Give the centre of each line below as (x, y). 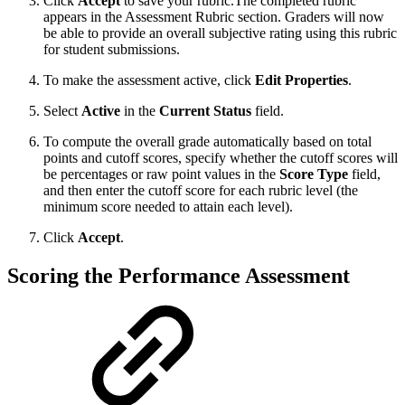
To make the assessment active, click (149, 80)
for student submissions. (112, 50)
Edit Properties (301, 80)
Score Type (314, 174)
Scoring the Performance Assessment (179, 276)
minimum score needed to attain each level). (168, 207)
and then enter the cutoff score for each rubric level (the (201, 191)
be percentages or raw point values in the (161, 174)
